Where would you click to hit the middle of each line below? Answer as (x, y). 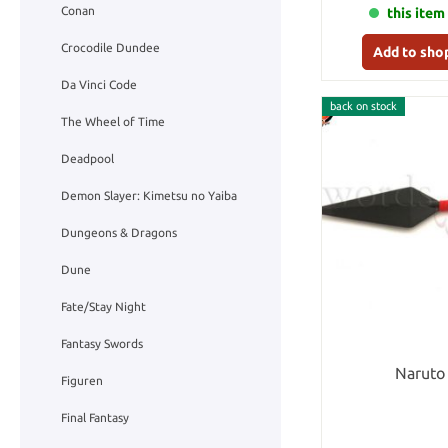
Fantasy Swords (102, 344)
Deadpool (87, 159)
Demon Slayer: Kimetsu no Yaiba (149, 196)
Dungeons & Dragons (119, 233)
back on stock (363, 106)
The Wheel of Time (113, 122)
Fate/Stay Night (103, 307)
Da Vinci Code (99, 85)
